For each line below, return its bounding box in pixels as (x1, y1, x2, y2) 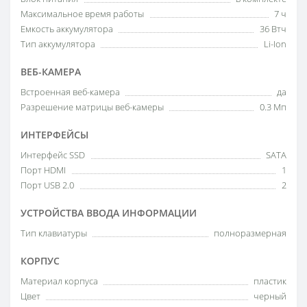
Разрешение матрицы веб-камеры (21, 101, 164, 113)
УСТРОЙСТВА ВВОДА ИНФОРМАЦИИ (21, 206, 197, 219)
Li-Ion (264, 38, 286, 50)
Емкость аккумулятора (21, 23, 113, 35)
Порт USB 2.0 (21, 179, 74, 191)
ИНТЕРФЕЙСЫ (21, 128, 88, 141)
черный (254, 290, 286, 302)
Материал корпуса (21, 275, 98, 287)
